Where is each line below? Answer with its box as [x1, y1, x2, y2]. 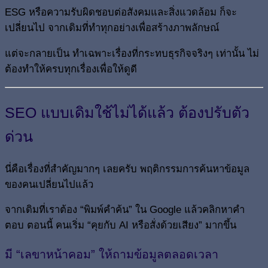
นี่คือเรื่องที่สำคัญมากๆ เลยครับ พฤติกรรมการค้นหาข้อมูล [5, 163, 249, 175]
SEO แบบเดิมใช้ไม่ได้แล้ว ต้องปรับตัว [5, 103, 249, 121]
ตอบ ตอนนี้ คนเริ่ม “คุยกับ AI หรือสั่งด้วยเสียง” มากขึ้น [5, 220, 236, 232]
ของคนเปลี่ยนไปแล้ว [5, 178, 93, 190]
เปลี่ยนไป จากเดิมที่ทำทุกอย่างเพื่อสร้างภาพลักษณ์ [5, 22, 220, 34]
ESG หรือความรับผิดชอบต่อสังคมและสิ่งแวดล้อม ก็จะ [5, 7, 237, 19]
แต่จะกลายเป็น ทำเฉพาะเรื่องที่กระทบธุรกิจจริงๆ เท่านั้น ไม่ [5, 48, 259, 60]
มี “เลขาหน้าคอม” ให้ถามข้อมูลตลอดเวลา [5, 248, 218, 261]
